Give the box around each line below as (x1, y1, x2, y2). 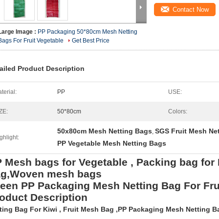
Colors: (168, 108, 187, 115)
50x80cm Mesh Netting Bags (57, 127, 152, 135)
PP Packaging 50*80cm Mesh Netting (38, 28, 137, 35)
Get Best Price (72, 37, 109, 44)
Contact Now (173, 6, 209, 13)
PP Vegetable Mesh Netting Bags (57, 139, 166, 147)
